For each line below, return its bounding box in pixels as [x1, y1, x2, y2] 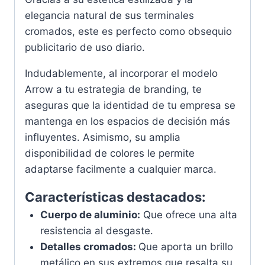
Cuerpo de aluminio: [40, 209, 140, 221]
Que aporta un [138, 241, 210, 253]
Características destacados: [25, 189, 206, 205]
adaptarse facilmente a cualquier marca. [25, 163, 216, 176]
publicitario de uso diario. [25, 41, 145, 54]
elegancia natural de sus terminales [25, 9, 194, 22]
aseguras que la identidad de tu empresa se [25, 99, 235, 112]
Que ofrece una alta [140, 209, 237, 221]
